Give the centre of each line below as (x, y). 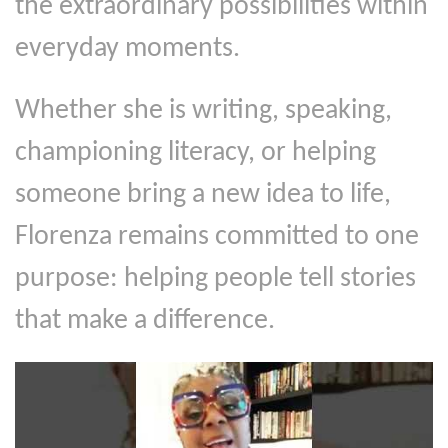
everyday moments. (127, 48)
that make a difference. (145, 320)
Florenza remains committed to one (217, 236)
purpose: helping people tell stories (215, 278)
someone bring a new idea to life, (203, 194)
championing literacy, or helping (195, 152)
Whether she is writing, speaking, (203, 110)
